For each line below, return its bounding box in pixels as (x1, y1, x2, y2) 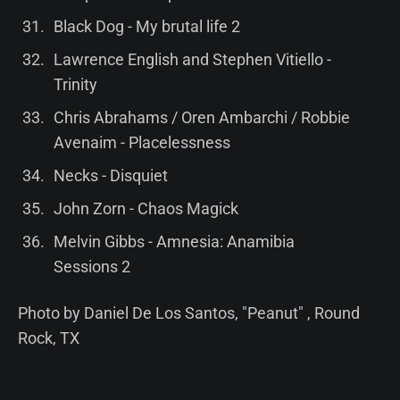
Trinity (53, 74, 97, 94)
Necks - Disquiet (53, 165, 168, 185)
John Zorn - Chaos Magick (53, 198, 238, 218)
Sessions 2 (53, 256, 130, 276)
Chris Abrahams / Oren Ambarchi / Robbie (53, 107, 350, 127)
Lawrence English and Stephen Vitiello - (53, 49, 331, 69)
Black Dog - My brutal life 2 (53, 16, 240, 36)
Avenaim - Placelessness (53, 132, 230, 152)
